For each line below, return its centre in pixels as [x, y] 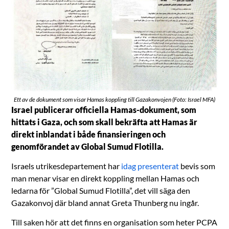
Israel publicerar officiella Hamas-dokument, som [104, 109]
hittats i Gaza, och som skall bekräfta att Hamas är [105, 122]
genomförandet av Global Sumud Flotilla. [88, 146]
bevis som [197, 166]
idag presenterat [150, 166]
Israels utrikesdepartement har [66, 166]
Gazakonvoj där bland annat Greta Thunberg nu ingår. [105, 202]
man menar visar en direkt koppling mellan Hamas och [106, 178]
